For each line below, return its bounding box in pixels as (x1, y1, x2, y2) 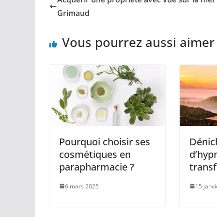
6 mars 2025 (65, 182, 99, 190)
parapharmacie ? (59, 160, 134, 173)
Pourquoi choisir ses (59, 135, 150, 148)
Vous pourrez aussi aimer (62, 33, 215, 51)
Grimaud (57, 8, 90, 19)
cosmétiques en (59, 147, 131, 161)
